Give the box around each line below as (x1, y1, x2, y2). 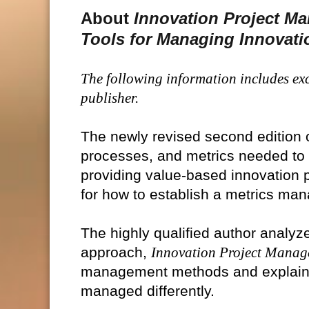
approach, (81, 244, 151, 261)
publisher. (81, 90, 139, 107)
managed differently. (81, 283, 215, 299)
